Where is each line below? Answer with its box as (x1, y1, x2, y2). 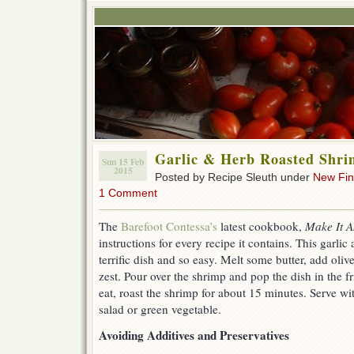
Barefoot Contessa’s (121, 218, 217, 235)
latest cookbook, (217, 218, 305, 235)
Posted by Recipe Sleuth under (155, 171, 313, 183)
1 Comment (99, 186, 157, 199)
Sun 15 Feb (102, 155, 144, 168)
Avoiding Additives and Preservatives (99, 326, 289, 345)
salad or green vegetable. (99, 301, 221, 318)
